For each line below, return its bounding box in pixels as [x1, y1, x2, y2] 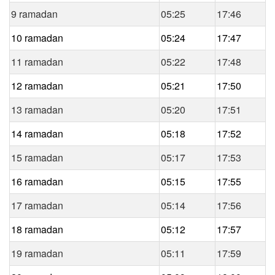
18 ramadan [11, 222, 63, 236]
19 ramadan [11, 246, 63, 260]
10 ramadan [11, 30, 63, 45]
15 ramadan [11, 150, 63, 165]
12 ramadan [11, 78, 63, 93]
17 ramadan [11, 198, 63, 212]
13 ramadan [11, 102, 63, 117]
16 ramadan [11, 174, 63, 188]
